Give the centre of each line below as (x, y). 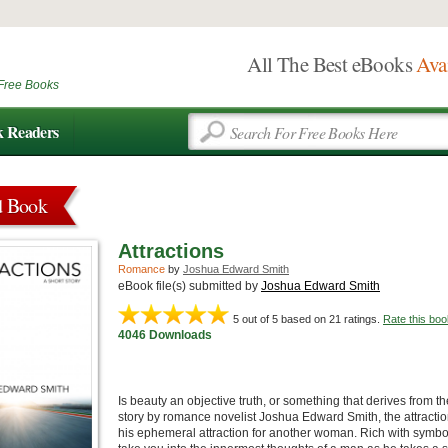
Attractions (171, 251)
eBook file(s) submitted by (189, 286)
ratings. (362, 319)
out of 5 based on (284, 319)
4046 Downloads (165, 335)
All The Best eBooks (332, 64)
